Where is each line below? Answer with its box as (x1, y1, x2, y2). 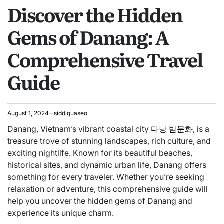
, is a (193, 123, 209, 134)
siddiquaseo (54, 109, 87, 117)
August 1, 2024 (7, 109, 49, 117)
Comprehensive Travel (7, 45, 202, 73)
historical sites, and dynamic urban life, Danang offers (7, 159, 206, 170)
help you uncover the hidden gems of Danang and (7, 195, 192, 206)
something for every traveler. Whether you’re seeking (7, 171, 204, 182)
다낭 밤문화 (151, 123, 193, 134)
